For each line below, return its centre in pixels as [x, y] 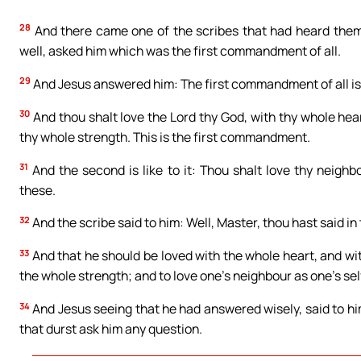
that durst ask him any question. [111, 329]
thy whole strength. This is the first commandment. [165, 137]
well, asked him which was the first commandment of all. [180, 50]
